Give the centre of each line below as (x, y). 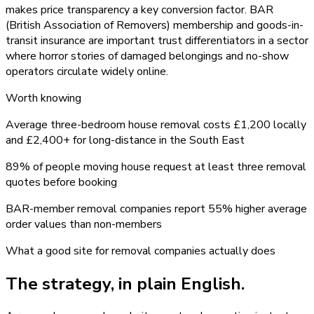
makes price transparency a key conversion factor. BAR (139, 9)
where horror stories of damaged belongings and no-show (147, 56)
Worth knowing (43, 98)
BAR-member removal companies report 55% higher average (156, 209)
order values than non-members (84, 224)
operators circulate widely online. (87, 71)
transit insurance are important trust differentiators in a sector (157, 40)
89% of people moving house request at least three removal (156, 166)
